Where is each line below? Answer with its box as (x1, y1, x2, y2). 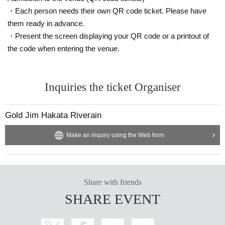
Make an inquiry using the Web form (66, 131, 164, 139)
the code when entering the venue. (8, 44, 120, 53)
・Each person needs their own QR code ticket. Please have (8, 6, 206, 15)
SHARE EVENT (65, 191, 160, 207)
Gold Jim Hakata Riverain (5, 110, 101, 120)
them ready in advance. (8, 19, 84, 28)
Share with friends (83, 177, 142, 186)
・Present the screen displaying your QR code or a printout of (8, 31, 209, 40)
